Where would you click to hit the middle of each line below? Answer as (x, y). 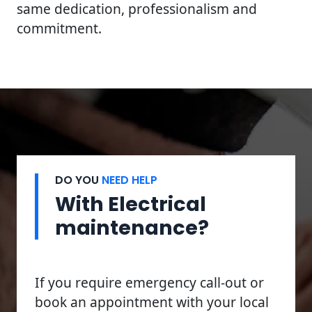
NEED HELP (130, 180)
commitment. (59, 28)
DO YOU (78, 180)
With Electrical (131, 204)
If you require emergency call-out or (149, 282)
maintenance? (132, 227)
